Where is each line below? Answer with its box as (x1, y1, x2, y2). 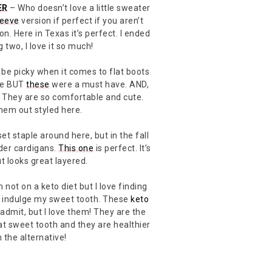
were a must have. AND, (49, 79, 149, 89)
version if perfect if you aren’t (19, 15, 144, 25)
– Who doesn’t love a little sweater (7, 2, 151, 13)
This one (58, 143, 94, 153)
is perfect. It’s (93, 143, 151, 153)
